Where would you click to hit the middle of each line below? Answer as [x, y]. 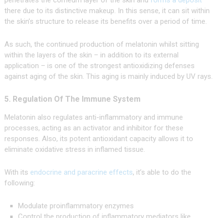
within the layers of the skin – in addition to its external [91, 55]
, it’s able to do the [162, 173]
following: [19, 183]
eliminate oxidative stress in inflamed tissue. [74, 150]
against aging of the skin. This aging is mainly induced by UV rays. [108, 77]
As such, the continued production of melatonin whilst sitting [101, 45]
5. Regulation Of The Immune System [72, 99]
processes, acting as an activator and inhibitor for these [94, 128]
